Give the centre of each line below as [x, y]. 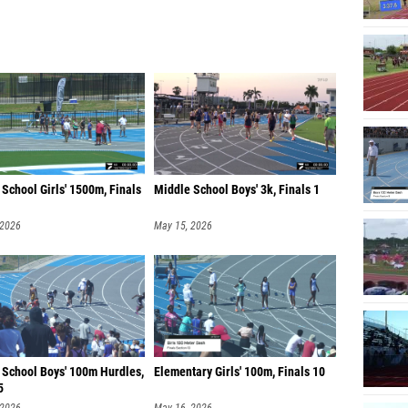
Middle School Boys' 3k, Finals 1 [237, 190]
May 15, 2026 [183, 226]
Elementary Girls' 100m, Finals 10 [240, 372]
